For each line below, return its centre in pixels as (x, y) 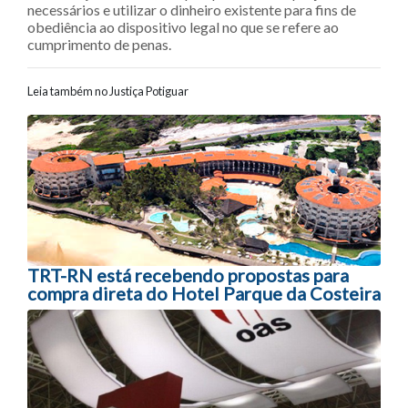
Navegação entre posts (168, 131)
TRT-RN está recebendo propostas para (188, 275)
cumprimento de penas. (99, 44)
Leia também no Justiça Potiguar (108, 91)
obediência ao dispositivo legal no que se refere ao (183, 27)
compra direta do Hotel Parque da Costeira (204, 294)
